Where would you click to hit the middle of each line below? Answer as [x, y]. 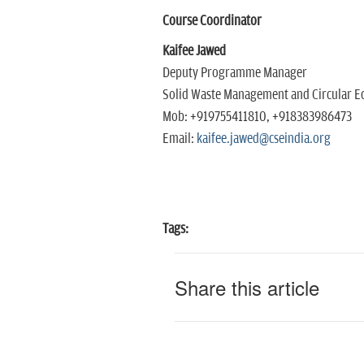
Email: [179, 139]
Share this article [247, 288]
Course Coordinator [212, 22]
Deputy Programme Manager [234, 74]
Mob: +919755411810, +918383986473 [257, 117]
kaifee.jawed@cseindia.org [263, 139]
